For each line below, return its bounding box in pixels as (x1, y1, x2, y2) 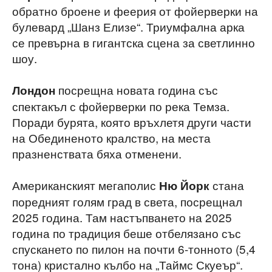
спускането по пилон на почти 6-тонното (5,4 (12, 240, 256, 257)
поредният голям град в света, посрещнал (12, 192, 242, 209)
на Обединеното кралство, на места (12, 129, 211, 146)
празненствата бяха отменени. (12, 144, 182, 161)
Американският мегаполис (12, 176, 159, 193)
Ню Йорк (159, 177, 209, 194)
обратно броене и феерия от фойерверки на (12, 2, 258, 19)
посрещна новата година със (55, 81, 218, 98)
